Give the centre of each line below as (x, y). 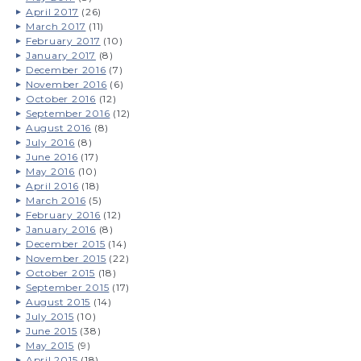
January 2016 (60, 229)
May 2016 (50, 171)
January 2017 (60, 55)
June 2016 (52, 156)
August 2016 (58, 127)
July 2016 (50, 142)
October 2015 (60, 272)
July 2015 (50, 316)
